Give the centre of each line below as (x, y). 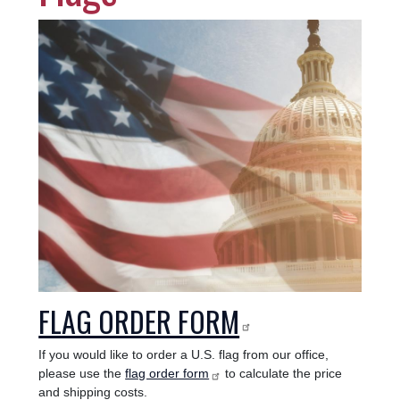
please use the (82, 374)
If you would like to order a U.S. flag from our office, (184, 355)
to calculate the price (282, 374)
